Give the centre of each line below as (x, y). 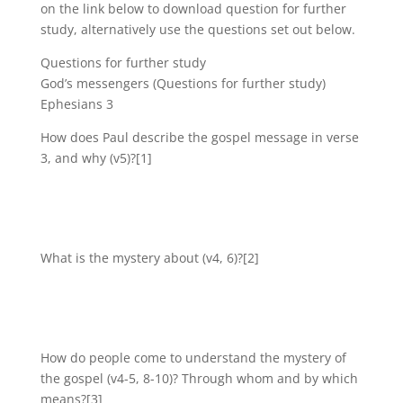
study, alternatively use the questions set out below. (197, 29)
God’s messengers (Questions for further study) (183, 83)
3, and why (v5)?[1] (96, 157)
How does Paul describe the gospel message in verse (199, 137)
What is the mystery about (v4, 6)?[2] (149, 257)
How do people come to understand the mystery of (193, 357)
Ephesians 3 (76, 103)
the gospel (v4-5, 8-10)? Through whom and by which (199, 378)
